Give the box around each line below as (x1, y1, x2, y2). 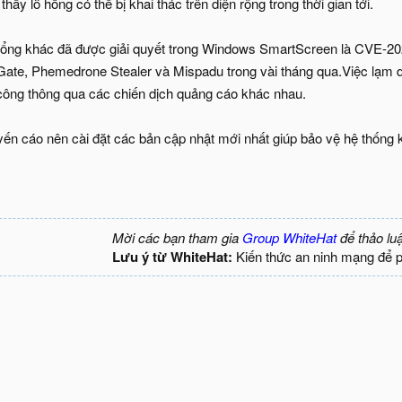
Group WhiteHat (242, 227, 336, 247)
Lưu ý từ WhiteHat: (112, 246, 232, 267)
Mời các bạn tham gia (112, 227, 242, 247)
